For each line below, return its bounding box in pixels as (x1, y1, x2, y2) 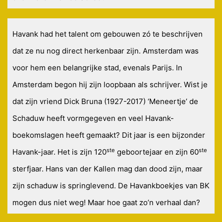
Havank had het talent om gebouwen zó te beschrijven (12, 29, 203, 39)
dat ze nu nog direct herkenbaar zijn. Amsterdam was (12, 46, 199, 56)
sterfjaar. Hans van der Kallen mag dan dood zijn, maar (12, 164, 203, 174)
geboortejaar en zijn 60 (115, 147, 199, 157)
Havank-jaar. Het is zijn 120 (12, 147, 107, 157)
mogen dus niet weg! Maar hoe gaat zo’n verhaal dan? (12, 198, 200, 208)
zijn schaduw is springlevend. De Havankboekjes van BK (12, 181, 210, 191)
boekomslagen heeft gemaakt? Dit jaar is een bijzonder (12, 130, 205, 140)
